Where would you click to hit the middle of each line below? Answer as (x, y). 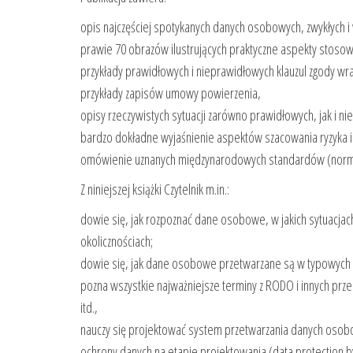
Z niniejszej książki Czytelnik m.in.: (155, 189)
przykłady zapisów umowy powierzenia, (171, 93)
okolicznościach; (117, 241)
